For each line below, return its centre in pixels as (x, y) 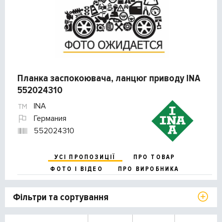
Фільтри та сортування (61, 197)
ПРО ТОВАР (154, 157)
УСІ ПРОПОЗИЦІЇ (85, 157)
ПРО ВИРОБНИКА (148, 169)
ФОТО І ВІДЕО (77, 169)
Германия (50, 119)
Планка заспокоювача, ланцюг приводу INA (109, 79)
